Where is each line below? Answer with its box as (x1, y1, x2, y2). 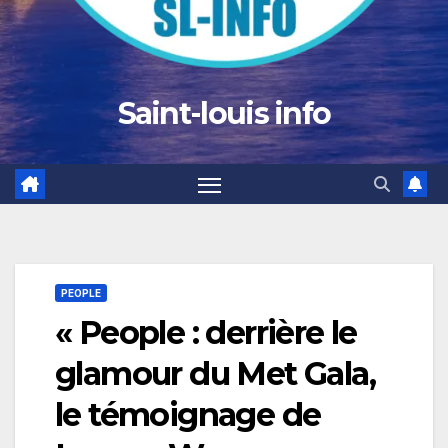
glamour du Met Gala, (55, 354, 375, 394)
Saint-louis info (117, 95, 331, 132)
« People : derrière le (55, 313, 357, 353)
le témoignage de (55, 395, 321, 435)
